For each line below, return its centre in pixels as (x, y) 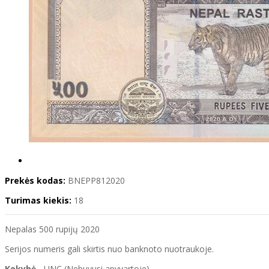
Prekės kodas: (35, 181)
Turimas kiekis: (38, 201)
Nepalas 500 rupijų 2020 (52, 229)
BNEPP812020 (96, 181)
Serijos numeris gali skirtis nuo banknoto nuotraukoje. (109, 249)
